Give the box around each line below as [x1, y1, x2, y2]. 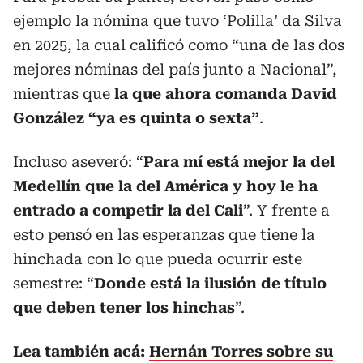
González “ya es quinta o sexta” [13, 109, 259, 126]
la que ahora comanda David [114, 85, 337, 102]
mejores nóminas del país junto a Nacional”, [13, 61, 337, 78]
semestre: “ [13, 275, 94, 292]
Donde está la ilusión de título [94, 275, 327, 292]
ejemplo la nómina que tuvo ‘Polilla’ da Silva [13, 12, 342, 29]
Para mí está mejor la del [143, 153, 335, 170]
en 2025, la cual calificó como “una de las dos [13, 36, 344, 53]
